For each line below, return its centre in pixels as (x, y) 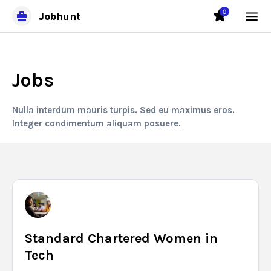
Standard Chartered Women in (121, 238)
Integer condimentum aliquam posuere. (96, 123)
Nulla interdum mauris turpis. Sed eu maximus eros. (123, 110)
